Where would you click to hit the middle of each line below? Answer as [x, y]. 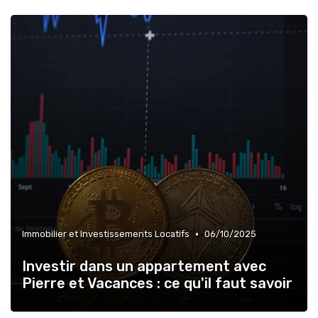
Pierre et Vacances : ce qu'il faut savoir [157, 284]
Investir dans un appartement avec [144, 267]
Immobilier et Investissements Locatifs [106, 234]
